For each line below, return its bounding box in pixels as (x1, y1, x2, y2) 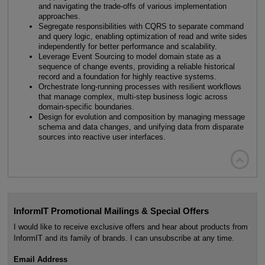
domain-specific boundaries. (38, 102, 134, 112)
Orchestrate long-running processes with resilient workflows (38, 82, 241, 92)
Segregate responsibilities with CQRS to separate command (38, 22, 244, 31)
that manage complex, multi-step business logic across (38, 92, 228, 102)
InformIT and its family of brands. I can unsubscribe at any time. (13, 234, 234, 243)
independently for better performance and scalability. (38, 42, 217, 51)
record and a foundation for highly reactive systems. (38, 72, 216, 82)
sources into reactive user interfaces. (38, 132, 166, 142)
